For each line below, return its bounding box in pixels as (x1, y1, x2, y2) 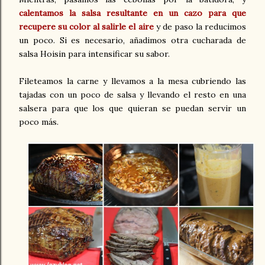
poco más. (19, 117, 59, 128)
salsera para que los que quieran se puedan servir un (19, 103, 246, 114)
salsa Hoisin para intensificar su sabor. (19, 49, 170, 60)
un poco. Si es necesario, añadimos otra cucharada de (19, 35, 246, 46)
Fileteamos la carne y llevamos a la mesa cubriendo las (19, 76, 246, 87)
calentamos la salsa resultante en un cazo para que (19, 8, 246, 19)
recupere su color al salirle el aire (19, 21, 154, 33)
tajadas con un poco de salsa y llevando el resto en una (19, 89, 246, 101)
